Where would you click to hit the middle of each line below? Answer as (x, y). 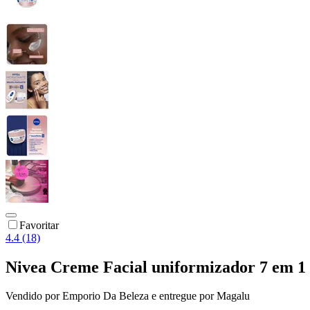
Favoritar (39, 225)
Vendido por (34, 296)
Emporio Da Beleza (106, 296)
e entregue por (181, 296)
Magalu (233, 296)
